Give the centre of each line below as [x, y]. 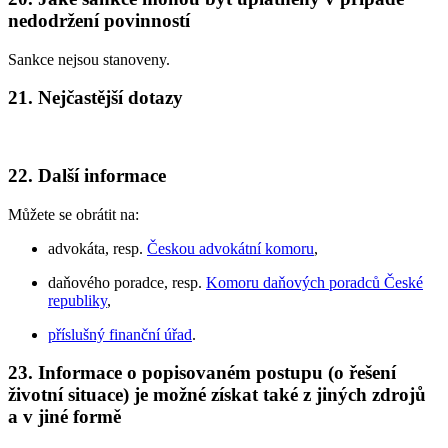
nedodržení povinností [99, 20]
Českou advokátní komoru [230, 248]
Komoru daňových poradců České [314, 282]
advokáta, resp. [97, 248]
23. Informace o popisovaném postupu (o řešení [202, 373]
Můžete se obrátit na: [73, 214]
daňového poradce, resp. [127, 282]
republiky [77, 300]
